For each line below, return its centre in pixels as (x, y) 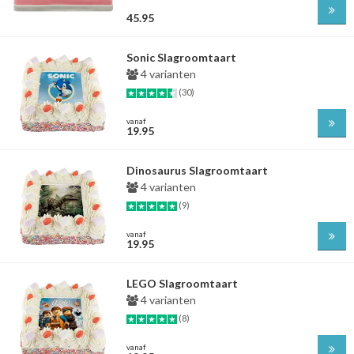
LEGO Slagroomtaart (182, 283)
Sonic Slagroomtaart (181, 57)
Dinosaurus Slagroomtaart (197, 170)
